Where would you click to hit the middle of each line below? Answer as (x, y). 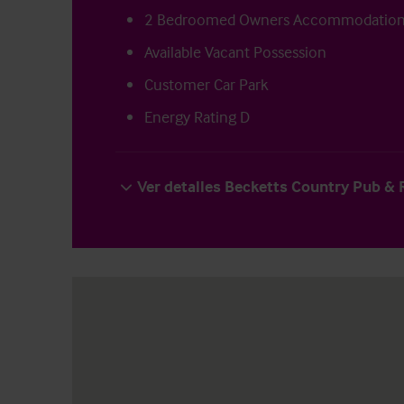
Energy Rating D (197, 117)
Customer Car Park (207, 85)
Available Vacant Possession (235, 52)
